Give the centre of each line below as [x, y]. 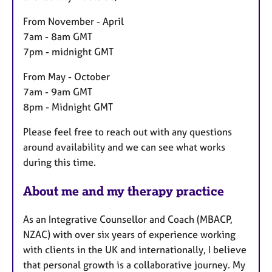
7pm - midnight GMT [68, 52]
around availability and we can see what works [124, 147]
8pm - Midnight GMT [68, 107]
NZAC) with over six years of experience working [129, 234]
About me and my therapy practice [124, 191]
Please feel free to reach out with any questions [127, 132]
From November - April [73, 22]
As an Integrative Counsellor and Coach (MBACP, [128, 219]
